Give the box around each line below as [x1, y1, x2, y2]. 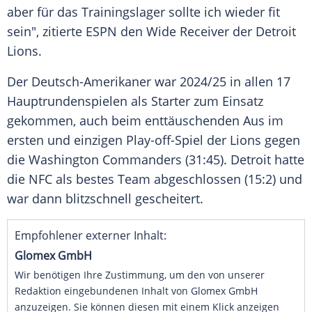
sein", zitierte [7, 23, 86, 40]
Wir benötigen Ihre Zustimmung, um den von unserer [15, 268, 265, 282]
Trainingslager [81, 3, 165, 21]
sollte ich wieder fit [165, 3, 280, 21]
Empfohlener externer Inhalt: [15, 228, 166, 244]
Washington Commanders [29, 151, 182, 169]
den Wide [117, 23, 180, 40]
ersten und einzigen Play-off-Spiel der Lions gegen [7, 132, 300, 149]
